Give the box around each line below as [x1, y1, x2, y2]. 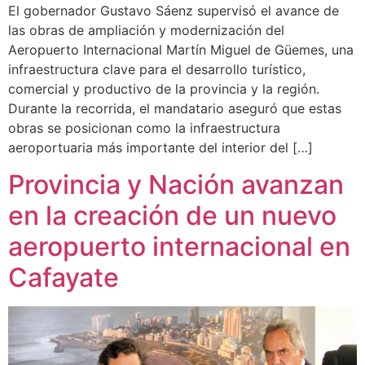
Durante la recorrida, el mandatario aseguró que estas [8, 100, 341, 117]
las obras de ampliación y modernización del [8, 22, 284, 39]
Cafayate [8, 261, 119, 293]
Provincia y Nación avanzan [8, 168, 344, 200]
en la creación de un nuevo [8, 199, 336, 231]
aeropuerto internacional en [8, 230, 350, 262]
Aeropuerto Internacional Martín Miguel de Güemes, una [8, 42, 354, 59]
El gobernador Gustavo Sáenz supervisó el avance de [8, 2, 339, 20]
